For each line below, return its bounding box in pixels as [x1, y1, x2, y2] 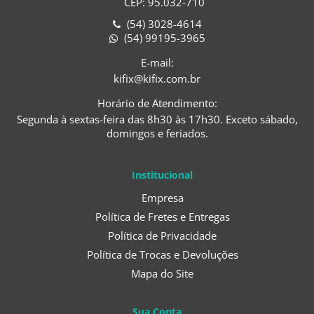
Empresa [141, 191, 184, 205]
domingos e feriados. [106, 126, 208, 140]
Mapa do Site [131, 266, 193, 280]
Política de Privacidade [108, 228, 217, 243]
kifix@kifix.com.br [114, 71, 200, 86]
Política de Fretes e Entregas [95, 210, 230, 224]
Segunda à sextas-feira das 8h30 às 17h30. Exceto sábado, [16, 112, 298, 126]
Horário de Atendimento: [97, 96, 217, 110]
